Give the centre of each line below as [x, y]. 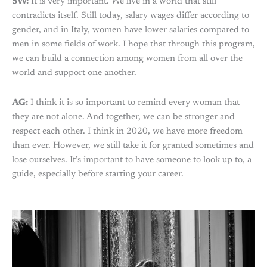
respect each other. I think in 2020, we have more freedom [127, 132]
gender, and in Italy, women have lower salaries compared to [131, 30]
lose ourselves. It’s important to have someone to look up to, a [132, 160]
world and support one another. [74, 73]
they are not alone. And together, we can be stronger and [123, 117]
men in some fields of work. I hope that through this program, [133, 44]
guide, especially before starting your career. [99, 175]
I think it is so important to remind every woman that [134, 103]
